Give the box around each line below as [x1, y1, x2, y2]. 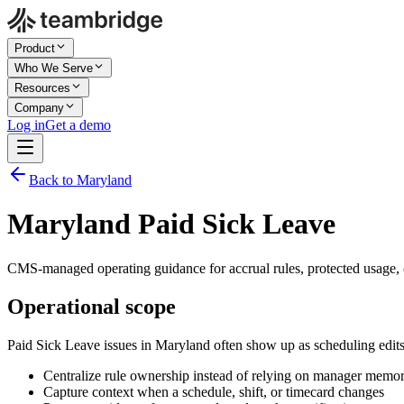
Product [14, 41, 55, 55]
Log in [7, 117, 45, 133]
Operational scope [7, 294, 176, 318]
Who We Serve [14, 61, 93, 75]
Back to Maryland [29, 172, 132, 188]
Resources [14, 81, 70, 95]
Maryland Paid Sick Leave [7, 207, 335, 241]
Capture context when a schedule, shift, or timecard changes [43, 383, 384, 399]
